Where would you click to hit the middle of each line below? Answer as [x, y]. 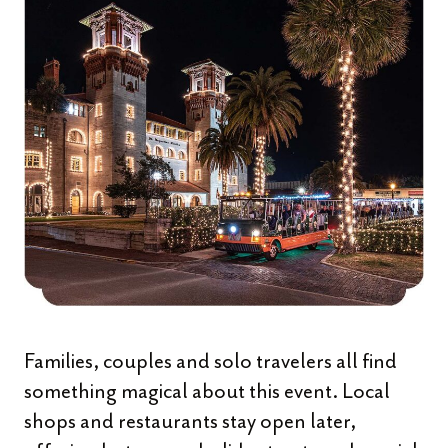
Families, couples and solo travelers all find [210, 361]
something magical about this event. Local [207, 391]
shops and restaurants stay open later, [190, 421]
